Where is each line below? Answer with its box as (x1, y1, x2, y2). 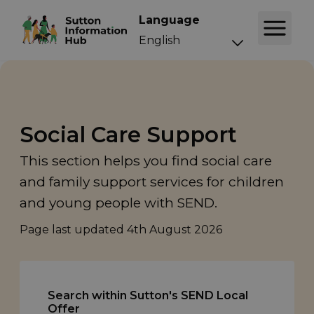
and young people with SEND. (20, 194, 217, 212)
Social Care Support (20, 121, 237, 149)
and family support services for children (20, 173, 284, 191)
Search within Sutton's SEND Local (48, 289, 248, 303)
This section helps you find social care (20, 152, 272, 170)
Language (139, 13, 200, 27)
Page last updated (20, 223, 127, 237)
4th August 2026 (127, 223, 222, 237)
